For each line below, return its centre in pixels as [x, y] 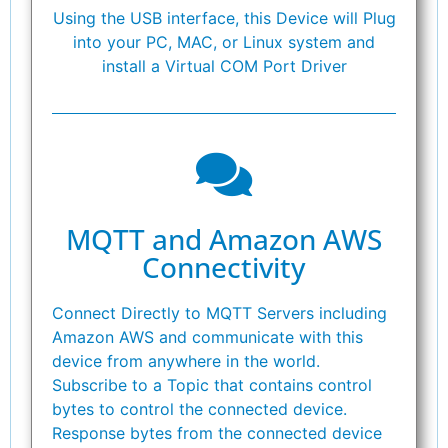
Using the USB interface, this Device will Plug [224, 17]
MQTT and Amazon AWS [224, 238]
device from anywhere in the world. [188, 360]
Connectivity [224, 266]
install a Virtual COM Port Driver [224, 65]
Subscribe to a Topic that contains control [212, 384]
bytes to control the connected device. [202, 408]
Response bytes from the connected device [217, 432]
